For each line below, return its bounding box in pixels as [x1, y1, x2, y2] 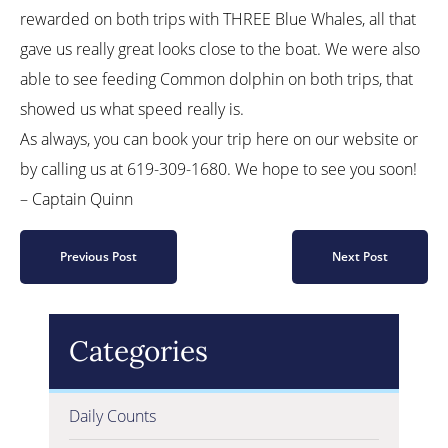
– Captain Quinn [20, 188, 133, 210]
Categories [69, 333, 208, 369]
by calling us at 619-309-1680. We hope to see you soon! [20, 158, 417, 180]
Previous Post [60, 248, 137, 265]
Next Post [332, 248, 388, 265]
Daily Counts [69, 405, 156, 427]
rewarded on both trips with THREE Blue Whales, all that [20, 8, 416, 30]
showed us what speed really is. [20, 98, 244, 120]
